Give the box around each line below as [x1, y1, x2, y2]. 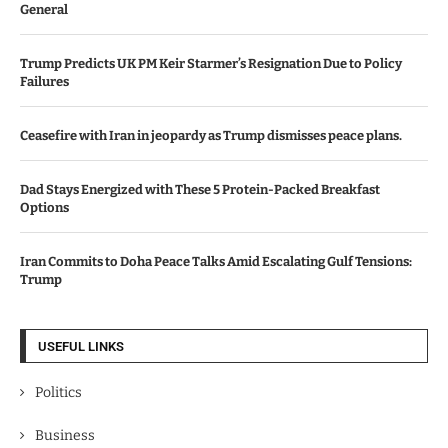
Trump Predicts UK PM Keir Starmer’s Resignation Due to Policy [20, 56, 402, 71]
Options [20, 200, 69, 215]
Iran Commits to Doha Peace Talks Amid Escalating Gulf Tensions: [20, 254, 412, 269]
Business [35, 427, 95, 444]
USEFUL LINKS [38, 339, 124, 354]
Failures [20, 74, 69, 89]
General [20, 2, 68, 17]
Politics [35, 384, 82, 401]
